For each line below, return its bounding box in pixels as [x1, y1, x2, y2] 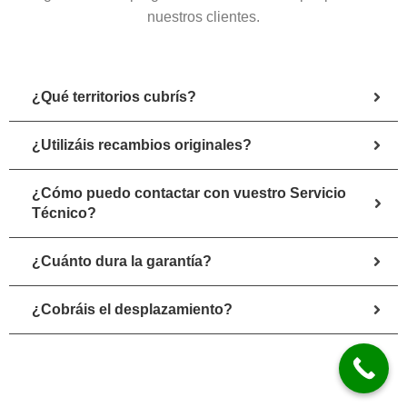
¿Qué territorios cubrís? [32, 88, 196, 104]
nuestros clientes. [147, 8, 260, 25]
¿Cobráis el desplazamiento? [32, 301, 233, 317]
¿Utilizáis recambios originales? [32, 136, 252, 153]
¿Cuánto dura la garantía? [32, 253, 212, 269]
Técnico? [32, 204, 96, 221]
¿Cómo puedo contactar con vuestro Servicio [32, 184, 346, 201]
